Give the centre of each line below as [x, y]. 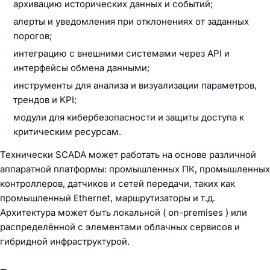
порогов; [33, 36]
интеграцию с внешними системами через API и [121, 53]
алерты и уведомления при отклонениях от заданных [131, 21]
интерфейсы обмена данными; [82, 68]
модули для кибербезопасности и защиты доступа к [129, 117]
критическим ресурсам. [67, 132]
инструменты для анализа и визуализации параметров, [135, 85]
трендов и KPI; [45, 100]
